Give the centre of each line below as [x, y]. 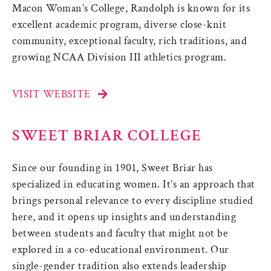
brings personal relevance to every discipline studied [133, 200]
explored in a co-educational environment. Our [121, 249]
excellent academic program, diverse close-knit [119, 24]
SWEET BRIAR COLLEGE [107, 135]
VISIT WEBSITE [51, 94]
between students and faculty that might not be [120, 233]
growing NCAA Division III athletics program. [119, 57]
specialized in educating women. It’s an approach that [134, 184]
